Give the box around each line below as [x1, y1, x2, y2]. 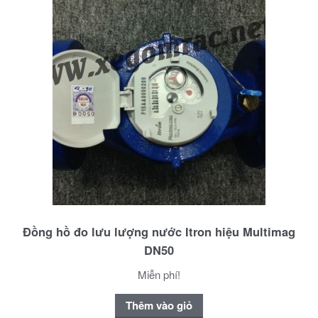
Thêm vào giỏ [126, 297, 192, 314]
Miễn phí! [138, 267, 180, 283]
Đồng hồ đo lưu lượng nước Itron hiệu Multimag [23, 222, 295, 240]
